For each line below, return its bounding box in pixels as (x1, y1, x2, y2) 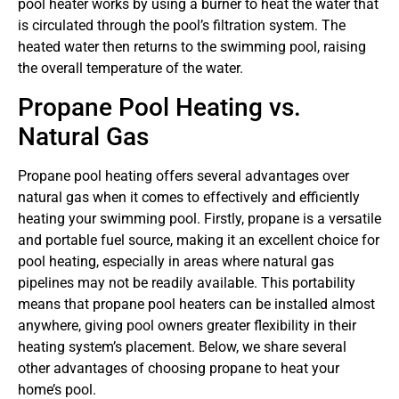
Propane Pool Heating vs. (18, 92, 301, 122)
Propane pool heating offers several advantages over (18, 167, 349, 184)
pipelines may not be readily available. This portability (18, 273, 355, 291)
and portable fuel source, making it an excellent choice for (18, 231, 379, 248)
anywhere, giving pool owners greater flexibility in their (18, 316, 356, 334)
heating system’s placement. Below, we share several (18, 338, 346, 355)
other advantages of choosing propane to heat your (18, 359, 339, 377)
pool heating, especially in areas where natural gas (18, 252, 334, 270)
